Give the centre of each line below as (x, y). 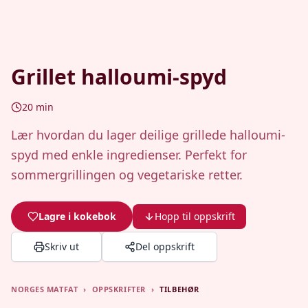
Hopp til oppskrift (195, 216)
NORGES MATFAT (45, 289)
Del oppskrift (165, 246)
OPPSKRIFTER (119, 289)
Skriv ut (62, 246)
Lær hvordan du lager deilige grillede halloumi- (148, 135)
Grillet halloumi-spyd (119, 77)
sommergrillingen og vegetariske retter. (127, 175)
